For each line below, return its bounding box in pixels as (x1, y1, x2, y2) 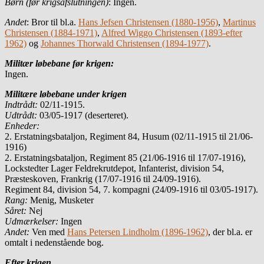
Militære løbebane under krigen (5, 88, 127, 99)
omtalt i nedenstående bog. (5, 237, 104, 247)
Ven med (32, 226, 67, 237)
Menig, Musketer (30, 194, 94, 205)
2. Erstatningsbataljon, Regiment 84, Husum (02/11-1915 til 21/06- (5, 131, 253, 141)
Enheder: (5, 120, 39, 131)
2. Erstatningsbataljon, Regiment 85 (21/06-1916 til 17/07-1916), (5, 152, 246, 163)
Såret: (5, 205, 29, 216)
